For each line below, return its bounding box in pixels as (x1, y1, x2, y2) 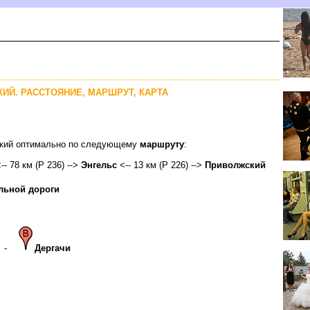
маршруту (140, 138, 184, 149)
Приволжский (205, 159, 266, 170)
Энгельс (81, 159, 117, 170)
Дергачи (34, 242, 71, 253)
